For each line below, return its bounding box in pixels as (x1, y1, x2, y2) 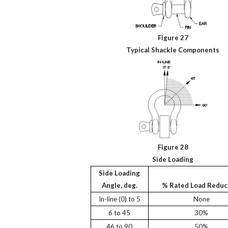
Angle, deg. (101, 181, 137, 189)
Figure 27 (157, 34, 188, 42)
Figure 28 (157, 143, 188, 151)
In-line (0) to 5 (98, 195, 140, 203)
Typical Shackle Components (126, 46, 220, 54)
